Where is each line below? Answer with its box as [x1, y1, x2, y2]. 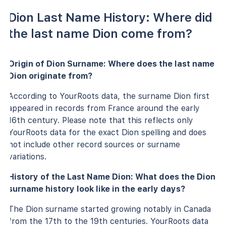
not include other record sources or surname [8, 139, 180, 149]
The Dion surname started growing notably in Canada [8, 204, 211, 214]
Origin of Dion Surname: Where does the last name [8, 59, 214, 69]
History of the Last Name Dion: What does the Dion [8, 172, 215, 182]
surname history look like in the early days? [8, 184, 185, 194]
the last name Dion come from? [8, 26, 192, 41]
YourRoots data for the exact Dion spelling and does [8, 127, 206, 137]
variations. [8, 151, 46, 161]
